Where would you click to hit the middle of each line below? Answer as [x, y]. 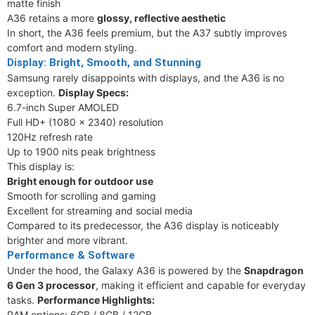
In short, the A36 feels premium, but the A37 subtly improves [147, 33]
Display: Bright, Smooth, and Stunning [104, 63]
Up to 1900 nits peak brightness [81, 152]
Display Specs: [94, 92]
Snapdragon [274, 270]
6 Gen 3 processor [51, 285]
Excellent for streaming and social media [100, 211]
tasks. [22, 300]
